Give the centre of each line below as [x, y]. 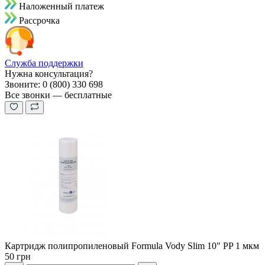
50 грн [18, 256]
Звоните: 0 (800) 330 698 [54, 84]
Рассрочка [39, 20]
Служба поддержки [44, 63]
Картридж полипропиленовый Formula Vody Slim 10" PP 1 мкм [132, 245]
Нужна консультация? [49, 73]
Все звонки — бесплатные [58, 95]
